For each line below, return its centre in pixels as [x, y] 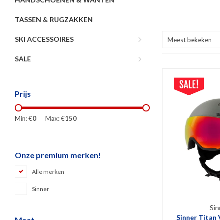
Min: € [24, 118]
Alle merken [48, 172]
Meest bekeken [190, 40]
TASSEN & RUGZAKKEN [54, 19]
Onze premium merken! [58, 155]
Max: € [55, 118]
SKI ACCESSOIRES [44, 39]
